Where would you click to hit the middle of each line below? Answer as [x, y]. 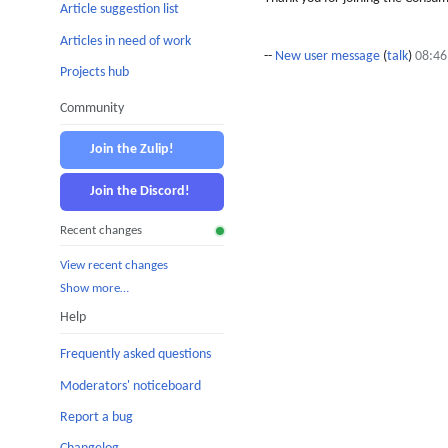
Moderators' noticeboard [130, 386]
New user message [327, 57]
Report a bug [96, 418]
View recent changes [114, 265]
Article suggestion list [119, 10]
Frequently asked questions [135, 355]
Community [92, 108]
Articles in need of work [125, 41]
